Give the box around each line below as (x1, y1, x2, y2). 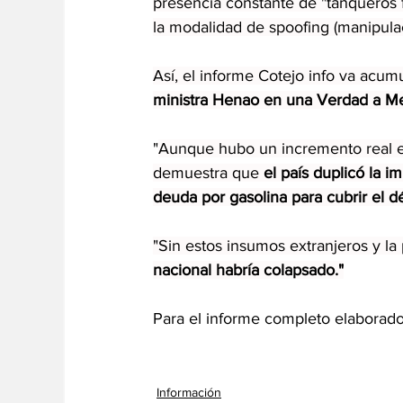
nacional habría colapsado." (153, 260, 344, 279)
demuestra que (153, 163, 264, 182)
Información (157, 384, 221, 399)
